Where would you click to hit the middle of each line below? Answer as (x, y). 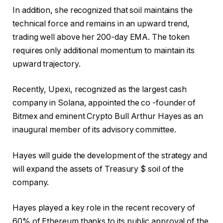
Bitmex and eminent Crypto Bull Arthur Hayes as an (108, 116)
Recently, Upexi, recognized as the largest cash (100, 90)
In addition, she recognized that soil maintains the (103, 10)
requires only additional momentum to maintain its (104, 50)
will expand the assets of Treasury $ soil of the (98, 169)
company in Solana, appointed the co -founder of (104, 103)
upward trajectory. (47, 64)
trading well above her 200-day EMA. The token (101, 37)
